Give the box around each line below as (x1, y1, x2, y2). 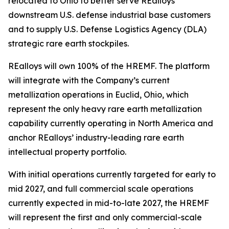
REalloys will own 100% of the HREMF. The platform (8, 61, 210, 71)
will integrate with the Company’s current (8, 75, 170, 85)
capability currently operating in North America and (8, 118, 213, 128)
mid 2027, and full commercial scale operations (8, 184, 193, 194)
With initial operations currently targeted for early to (8, 169, 216, 179)
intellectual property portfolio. (8, 147, 126, 157)
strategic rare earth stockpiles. (8, 38, 129, 49)
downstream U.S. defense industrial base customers (8, 10, 211, 20)
